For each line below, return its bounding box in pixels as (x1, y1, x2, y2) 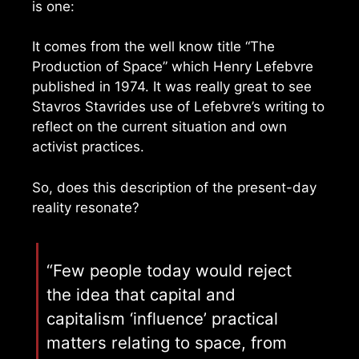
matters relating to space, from (46, 332, 287, 353)
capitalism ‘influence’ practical (46, 308, 278, 329)
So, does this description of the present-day (32, 179, 317, 196)
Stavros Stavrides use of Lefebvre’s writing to (32, 99, 325, 115)
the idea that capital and (46, 284, 236, 305)
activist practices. (32, 139, 144, 155)
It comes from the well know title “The (32, 38, 275, 55)
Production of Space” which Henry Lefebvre (32, 58, 313, 75)
